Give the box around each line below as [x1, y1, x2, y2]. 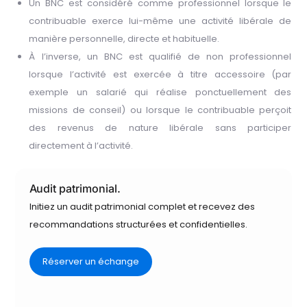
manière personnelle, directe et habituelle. [29, 32, 220, 46]
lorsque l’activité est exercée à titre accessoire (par [29, 68, 292, 82]
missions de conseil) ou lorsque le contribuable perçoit [29, 103, 292, 117]
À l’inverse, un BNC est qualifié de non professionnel [29, 50, 292, 64]
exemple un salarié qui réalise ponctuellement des [29, 86, 292, 99]
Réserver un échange [42, 255, 139, 269]
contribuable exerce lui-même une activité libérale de [29, 14, 292, 28]
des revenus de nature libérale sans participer [29, 121, 292, 135]
